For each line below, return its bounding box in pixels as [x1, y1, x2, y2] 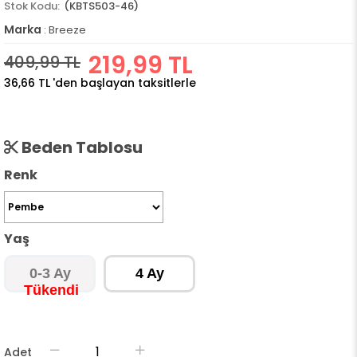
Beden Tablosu [18, 136, 143, 159]
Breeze [49, 22, 86, 37]
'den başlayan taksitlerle [53, 75, 196, 91]
